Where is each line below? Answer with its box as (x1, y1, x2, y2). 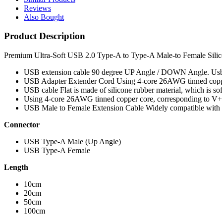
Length (4, 163, 28, 172)
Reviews (24, 3, 51, 12)
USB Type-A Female (24, 146, 90, 155)
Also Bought (24, 12, 64, 21)
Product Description (4, 31, 85, 42)
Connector (4, 120, 40, 129)
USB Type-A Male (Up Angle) (24, 137, 121, 146)
